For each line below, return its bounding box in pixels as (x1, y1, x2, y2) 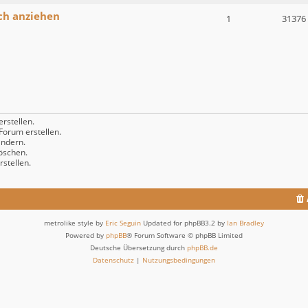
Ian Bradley (227, 218, 264, 228)
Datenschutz (93, 255, 134, 265)
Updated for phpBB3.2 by (141, 218, 227, 228)
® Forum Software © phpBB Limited (126, 230, 243, 241)
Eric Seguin (105, 218, 141, 228)
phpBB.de (187, 243, 218, 253)
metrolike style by (44, 218, 105, 228)
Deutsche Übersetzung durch (90, 243, 187, 253)
